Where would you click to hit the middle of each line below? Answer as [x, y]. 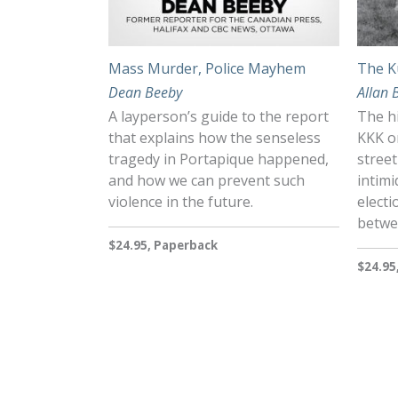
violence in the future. [181, 202]
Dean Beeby [145, 92]
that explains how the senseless [215, 138]
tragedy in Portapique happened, [219, 159]
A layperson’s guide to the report [219, 117]
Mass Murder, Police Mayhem [207, 68]
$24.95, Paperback [163, 246]
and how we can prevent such [207, 181]
